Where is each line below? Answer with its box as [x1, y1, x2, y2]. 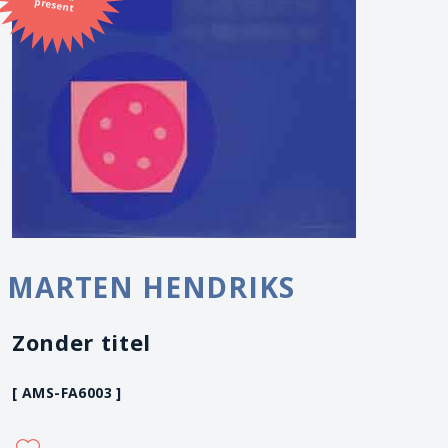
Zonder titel [12, 327, 151, 357]
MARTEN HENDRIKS [7, 268, 295, 306]
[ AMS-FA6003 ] [12, 383, 122, 402]
